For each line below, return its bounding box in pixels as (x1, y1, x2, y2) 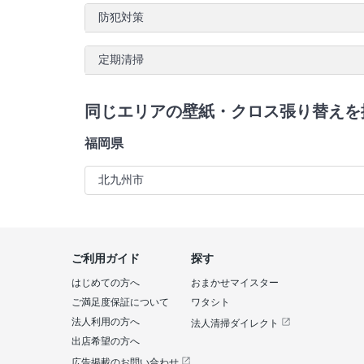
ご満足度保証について (71, 297, 169, 308)
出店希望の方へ (71, 336, 140, 347)
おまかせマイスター (191, 277, 279, 288)
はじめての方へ (71, 277, 140, 288)
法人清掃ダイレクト (191, 318, 281, 329)
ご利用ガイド (71, 253, 140, 265)
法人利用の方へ (71, 316, 140, 327)
